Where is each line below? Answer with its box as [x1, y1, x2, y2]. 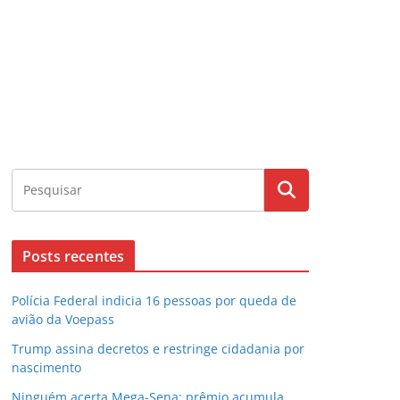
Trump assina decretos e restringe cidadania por [12, 340, 304, 357]
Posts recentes [22, 246, 125, 266]
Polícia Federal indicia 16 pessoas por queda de [12, 292, 296, 309]
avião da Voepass [12, 311, 114, 328]
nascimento [12, 359, 81, 376]
